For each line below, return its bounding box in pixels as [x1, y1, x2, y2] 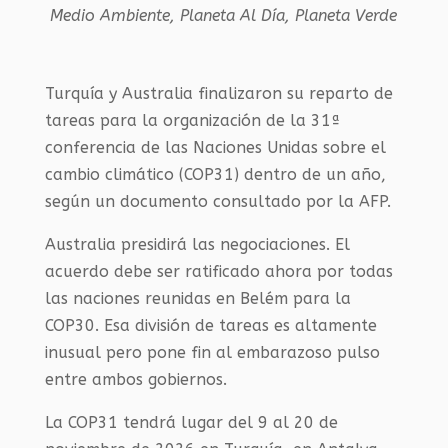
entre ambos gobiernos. [44, 370, 227, 389]
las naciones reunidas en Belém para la [44, 289, 351, 308]
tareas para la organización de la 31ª [44, 111, 341, 130]
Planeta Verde [295, 6, 398, 25]
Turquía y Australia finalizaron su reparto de [44, 84, 393, 103]
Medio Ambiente [50, 6, 171, 25]
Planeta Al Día [180, 6, 286, 25]
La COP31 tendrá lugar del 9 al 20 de [44, 413, 338, 432]
